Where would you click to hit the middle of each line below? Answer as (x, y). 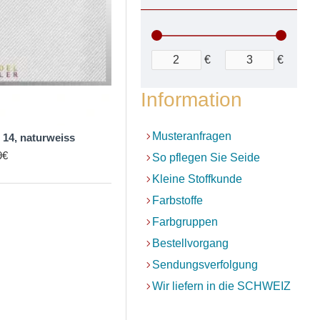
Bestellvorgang (190, 243)
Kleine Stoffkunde (197, 179)
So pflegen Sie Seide (206, 157)
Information (191, 100)
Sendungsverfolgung (205, 265)
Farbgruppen (185, 222)
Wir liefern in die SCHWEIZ (221, 286)
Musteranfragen (192, 136)
